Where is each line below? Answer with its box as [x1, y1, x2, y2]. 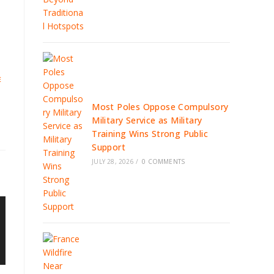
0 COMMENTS [142, 157, 185, 166]
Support [92, 141, 126, 153]
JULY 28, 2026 [92, 157, 134, 166]
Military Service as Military [92, 114, 202, 126]
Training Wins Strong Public [92, 128, 209, 139]
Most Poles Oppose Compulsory [92, 101, 229, 113]
